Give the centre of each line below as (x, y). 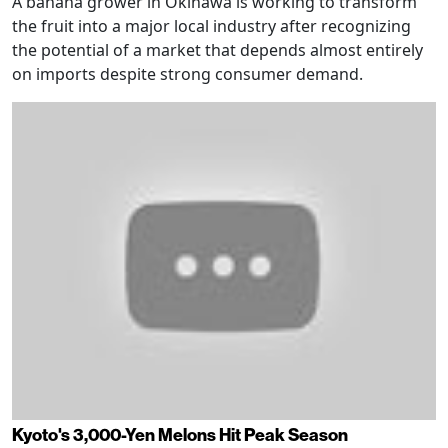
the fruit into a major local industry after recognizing (211, 25)
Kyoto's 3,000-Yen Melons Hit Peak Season (180, 435)
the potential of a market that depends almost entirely (217, 49)
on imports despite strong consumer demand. (187, 73)
